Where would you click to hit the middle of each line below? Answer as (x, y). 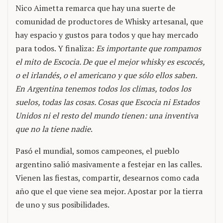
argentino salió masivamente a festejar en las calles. (109, 164)
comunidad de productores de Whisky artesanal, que (109, 21)
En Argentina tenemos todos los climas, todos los (103, 89)
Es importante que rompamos (149, 48)
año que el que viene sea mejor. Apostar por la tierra (109, 191)
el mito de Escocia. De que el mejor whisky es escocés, (110, 62)
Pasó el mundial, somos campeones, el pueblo (97, 151)
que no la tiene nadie (53, 129)
